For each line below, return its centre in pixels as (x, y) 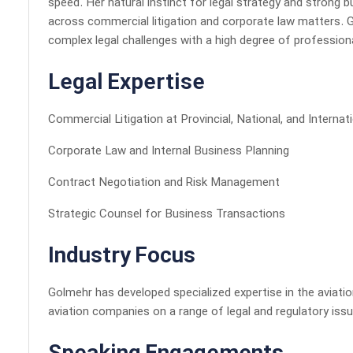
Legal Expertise (126, 84)
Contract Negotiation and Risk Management (164, 183)
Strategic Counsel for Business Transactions (167, 214)
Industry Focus (122, 257)
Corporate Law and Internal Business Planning (169, 151)
